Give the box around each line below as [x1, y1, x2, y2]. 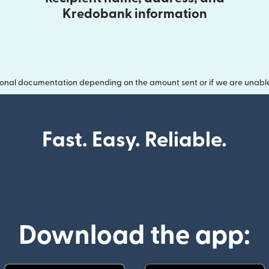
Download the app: [19, 223, 250, 249]
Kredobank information [62, 7, 207, 21]
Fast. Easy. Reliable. [42, 130, 227, 151]
